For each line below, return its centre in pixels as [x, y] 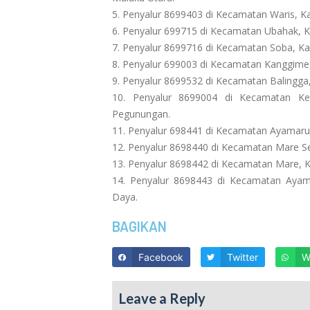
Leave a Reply [162, 299]
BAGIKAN [139, 226]
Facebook [161, 257]
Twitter [242, 257]
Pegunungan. [141, 113]
